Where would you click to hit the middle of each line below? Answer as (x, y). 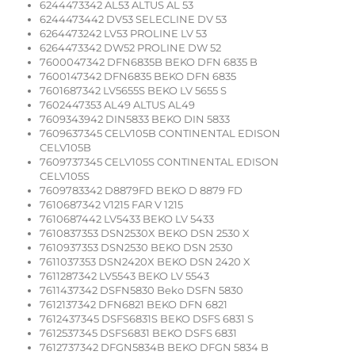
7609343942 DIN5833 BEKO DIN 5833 (135, 119)
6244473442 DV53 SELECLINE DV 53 (133, 19)
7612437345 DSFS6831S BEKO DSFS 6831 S (147, 319)
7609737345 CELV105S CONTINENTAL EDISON (159, 162)
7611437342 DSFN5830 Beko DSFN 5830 (141, 290)
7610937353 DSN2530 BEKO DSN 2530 (136, 248)
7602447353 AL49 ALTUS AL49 (117, 105)
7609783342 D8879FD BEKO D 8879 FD (141, 191)
